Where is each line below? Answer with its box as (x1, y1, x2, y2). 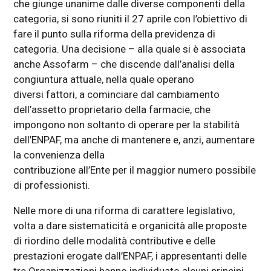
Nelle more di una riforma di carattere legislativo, (13, 204, 235, 217)
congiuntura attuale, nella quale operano (13, 73, 195, 85)
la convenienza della (13, 148, 105, 161)
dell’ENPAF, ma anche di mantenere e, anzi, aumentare (13, 133, 255, 146)
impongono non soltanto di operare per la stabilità (13, 118, 240, 131)
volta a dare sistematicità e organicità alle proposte (13, 219, 247, 232)
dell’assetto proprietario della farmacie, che (13, 103, 211, 116)
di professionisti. (13, 178, 91, 191)
